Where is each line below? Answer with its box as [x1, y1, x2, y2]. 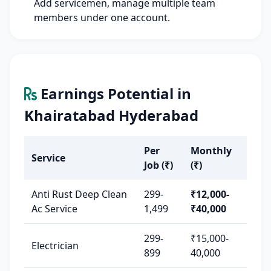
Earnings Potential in [37, 83, 191, 103]
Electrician [31, 239, 79, 252]
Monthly [191, 144, 232, 157]
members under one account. [34, 11, 170, 24]
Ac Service [31, 202, 77, 215]
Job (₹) [144, 158, 173, 172]
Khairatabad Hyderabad [24, 105, 198, 125]
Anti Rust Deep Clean [31, 188, 127, 201]
